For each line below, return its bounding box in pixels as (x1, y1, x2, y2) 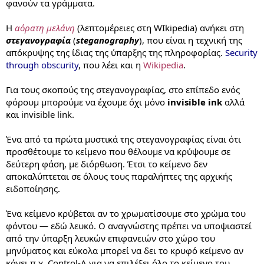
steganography (76, 34, 139, 46)
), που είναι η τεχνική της (139, 34, 242, 46)
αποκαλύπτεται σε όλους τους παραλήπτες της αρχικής (6, 170, 232, 182)
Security (225, 47, 258, 58)
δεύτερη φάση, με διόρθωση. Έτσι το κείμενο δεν (6, 158, 207, 170)
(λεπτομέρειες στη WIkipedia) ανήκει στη (75, 22, 244, 34)
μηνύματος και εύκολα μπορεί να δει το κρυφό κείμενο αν (6, 245, 243, 256)
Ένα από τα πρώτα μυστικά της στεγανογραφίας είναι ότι (6, 133, 241, 145)
